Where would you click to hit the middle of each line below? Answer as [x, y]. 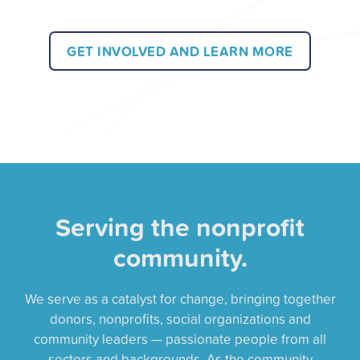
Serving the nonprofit [180, 227]
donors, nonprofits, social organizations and [180, 319]
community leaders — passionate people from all [180, 339]
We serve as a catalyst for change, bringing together [180, 299]
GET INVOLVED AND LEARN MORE [180, 51]
